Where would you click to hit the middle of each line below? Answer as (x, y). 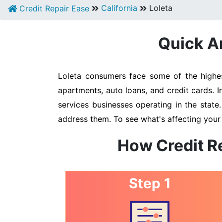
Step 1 (150, 183)
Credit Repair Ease (53, 8)
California (119, 8)
